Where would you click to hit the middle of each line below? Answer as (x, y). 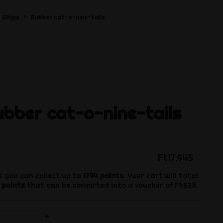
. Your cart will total (161, 176)
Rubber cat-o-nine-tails (68, 17)
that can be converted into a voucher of (100, 185)
